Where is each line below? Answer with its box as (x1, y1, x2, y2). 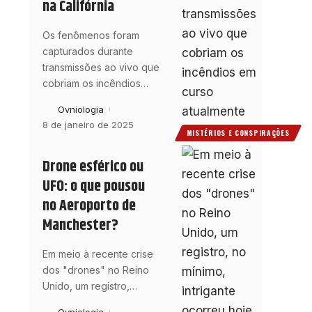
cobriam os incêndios (42, 77, 141, 90)
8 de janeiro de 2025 (42, 119, 134, 131)
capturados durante (42, 45, 133, 58)
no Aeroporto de (42, 194, 136, 219)
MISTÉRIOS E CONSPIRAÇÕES (186, 127, 290, 139)
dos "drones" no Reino (42, 264, 149, 276)
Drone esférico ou (42, 155, 143, 180)
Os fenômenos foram (42, 29, 139, 42)
